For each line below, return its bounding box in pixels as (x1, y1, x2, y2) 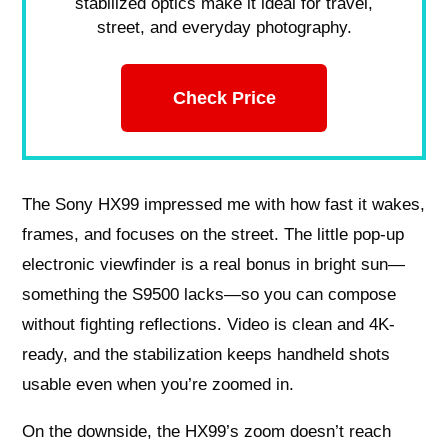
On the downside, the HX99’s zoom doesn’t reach (22, 421, 392, 441)
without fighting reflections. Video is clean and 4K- (22, 314, 396, 334)
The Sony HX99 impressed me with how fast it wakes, (22, 194, 426, 214)
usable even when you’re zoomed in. (22, 374, 295, 394)
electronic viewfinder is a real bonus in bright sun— (22, 254, 406, 274)
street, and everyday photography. (96, 17, 352, 37)
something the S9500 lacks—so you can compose (22, 284, 397, 304)
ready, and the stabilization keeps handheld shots (22, 344, 391, 364)
